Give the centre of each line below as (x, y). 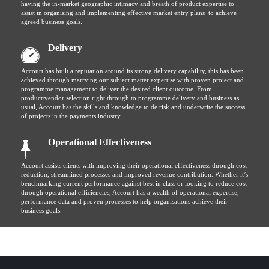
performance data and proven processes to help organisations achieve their (124, 201)
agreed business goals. (52, 22)
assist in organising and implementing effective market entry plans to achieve (129, 13)
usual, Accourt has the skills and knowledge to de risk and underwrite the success (133, 107)
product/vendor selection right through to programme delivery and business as (130, 98)
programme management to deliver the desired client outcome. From (116, 89)
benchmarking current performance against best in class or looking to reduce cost (134, 183)
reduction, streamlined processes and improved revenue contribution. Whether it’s (134, 174)
